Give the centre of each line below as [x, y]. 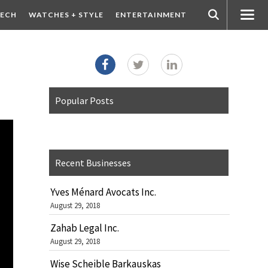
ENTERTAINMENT [151, 15]
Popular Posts [84, 100]
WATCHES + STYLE [66, 15]
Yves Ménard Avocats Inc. [103, 192]
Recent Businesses [93, 163]
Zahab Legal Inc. [85, 228]
